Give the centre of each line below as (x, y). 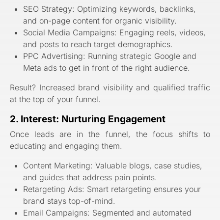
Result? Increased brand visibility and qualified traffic (110, 87)
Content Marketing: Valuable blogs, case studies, (113, 166)
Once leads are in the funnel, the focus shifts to (110, 134)
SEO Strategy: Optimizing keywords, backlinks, (110, 9)
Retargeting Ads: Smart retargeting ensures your (112, 189)
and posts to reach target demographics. (98, 44)
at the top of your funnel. (55, 99)
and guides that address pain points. (90, 178)
